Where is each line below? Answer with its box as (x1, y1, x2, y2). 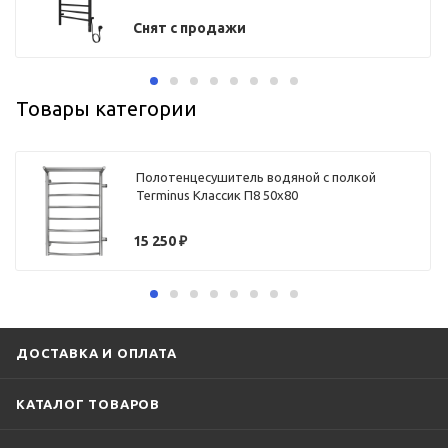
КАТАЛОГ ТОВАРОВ (16, 396, 160, 411)
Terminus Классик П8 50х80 (136, 188, 299, 203)
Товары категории (16, 96, 197, 120)
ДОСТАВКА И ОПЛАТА (16, 345, 177, 360)
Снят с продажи (133, 20, 247, 37)
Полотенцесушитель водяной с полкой (136, 170, 377, 185)
